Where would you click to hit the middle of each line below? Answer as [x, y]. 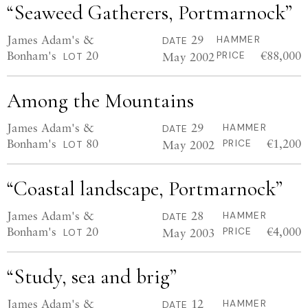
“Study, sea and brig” [92, 277]
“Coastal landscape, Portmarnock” [145, 189]
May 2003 [188, 233]
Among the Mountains [100, 101]
